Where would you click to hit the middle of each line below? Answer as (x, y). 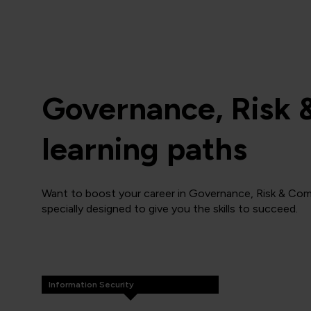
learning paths (144, 149)
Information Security (91, 285)
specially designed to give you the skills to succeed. (170, 209)
